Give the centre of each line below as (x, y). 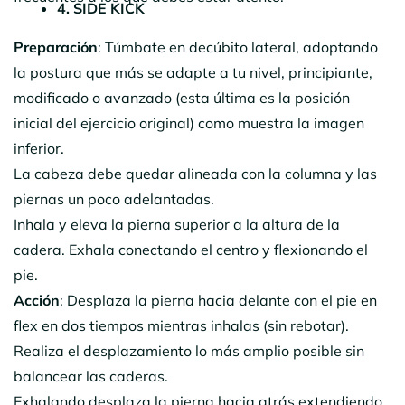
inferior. (39, 148)
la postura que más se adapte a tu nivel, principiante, (193, 72)
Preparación (56, 47)
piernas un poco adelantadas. (114, 198)
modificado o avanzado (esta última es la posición (182, 97)
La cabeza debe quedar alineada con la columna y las (195, 173)
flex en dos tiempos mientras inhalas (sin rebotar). (181, 325)
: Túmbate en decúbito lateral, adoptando (238, 47)
